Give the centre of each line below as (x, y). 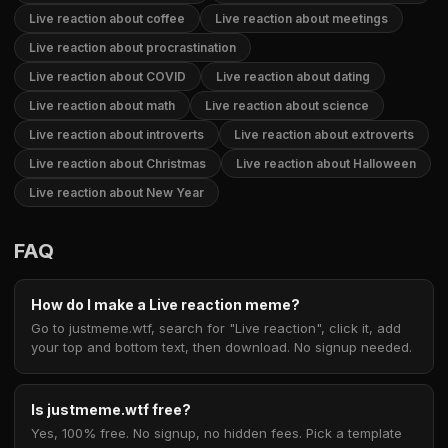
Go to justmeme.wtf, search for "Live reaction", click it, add (216, 328)
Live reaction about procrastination (132, 47)
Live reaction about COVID (107, 76)
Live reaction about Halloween (326, 163)
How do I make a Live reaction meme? (165, 304)
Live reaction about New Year (116, 192)
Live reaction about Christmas (117, 163)
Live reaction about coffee (107, 18)
